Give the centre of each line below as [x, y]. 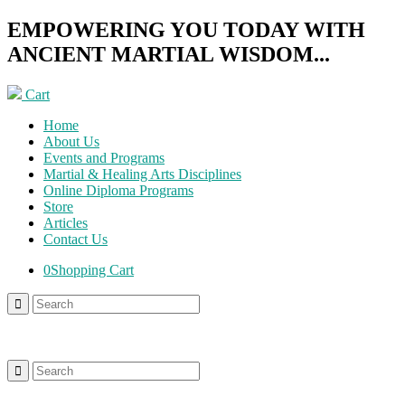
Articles [66, 222]
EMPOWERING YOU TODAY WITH [186, 29]
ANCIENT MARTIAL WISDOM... [169, 54]
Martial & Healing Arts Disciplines [142, 174]
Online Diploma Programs [118, 190]
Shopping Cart [92, 269]
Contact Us [75, 239]
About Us [71, 141]
